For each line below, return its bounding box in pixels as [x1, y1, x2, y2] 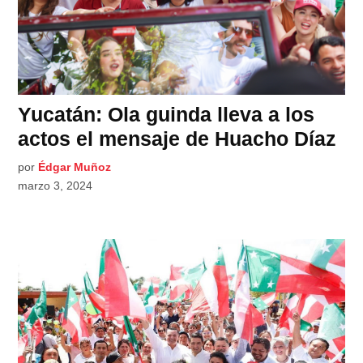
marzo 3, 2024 [18, 179, 93, 193]
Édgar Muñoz [38, 160, 112, 174]
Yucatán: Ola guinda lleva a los [18, 103, 315, 126]
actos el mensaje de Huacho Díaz [18, 127, 337, 151]
